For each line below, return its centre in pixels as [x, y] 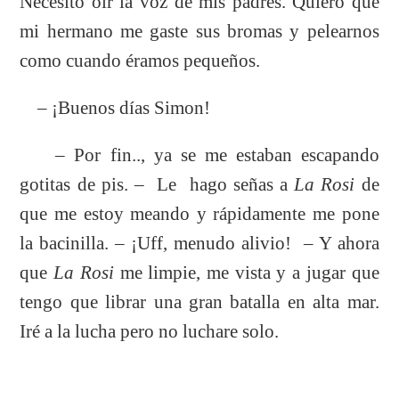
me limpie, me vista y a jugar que [246, 272]
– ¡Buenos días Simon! [115, 107]
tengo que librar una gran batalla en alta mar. [199, 301]
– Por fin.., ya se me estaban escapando [199, 155]
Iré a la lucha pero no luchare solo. [150, 331]
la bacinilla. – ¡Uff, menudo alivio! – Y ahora [199, 243]
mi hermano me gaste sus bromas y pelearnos [199, 31]
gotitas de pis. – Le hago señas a [157, 184]
